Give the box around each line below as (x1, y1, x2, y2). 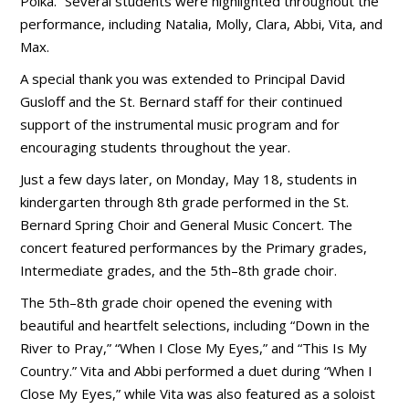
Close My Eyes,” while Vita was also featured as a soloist (20, 383, 376, 403)
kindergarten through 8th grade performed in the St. (20, 192, 350, 211)
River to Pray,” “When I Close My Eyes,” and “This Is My (20, 338, 368, 357)
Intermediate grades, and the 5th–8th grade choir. (20, 260, 338, 279)
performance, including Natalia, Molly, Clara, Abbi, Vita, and (20, 14, 383, 33)
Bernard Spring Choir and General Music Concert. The (20, 215, 353, 234)
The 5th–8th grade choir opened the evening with (20, 292, 333, 311)
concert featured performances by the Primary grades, (20, 237, 368, 257)
